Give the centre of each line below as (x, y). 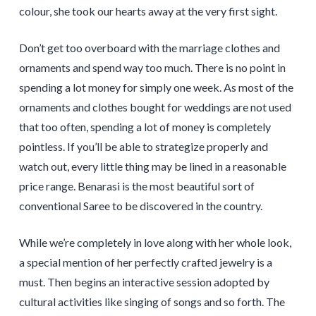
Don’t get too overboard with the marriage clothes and (149, 47)
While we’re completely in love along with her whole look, (155, 242)
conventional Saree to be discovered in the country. (140, 205)
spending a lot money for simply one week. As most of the (156, 87)
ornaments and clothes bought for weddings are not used (155, 107)
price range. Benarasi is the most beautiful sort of (136, 186)
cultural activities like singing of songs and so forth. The (152, 301)
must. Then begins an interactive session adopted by (144, 281)
